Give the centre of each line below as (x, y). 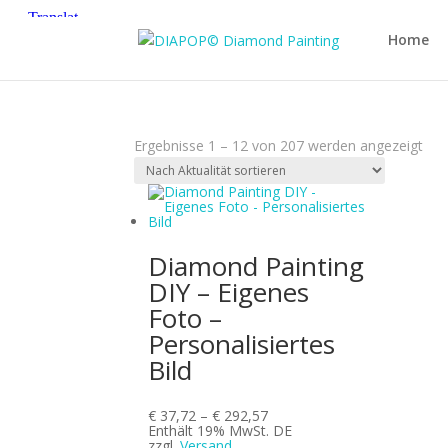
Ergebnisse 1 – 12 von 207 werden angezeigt (279, 145)
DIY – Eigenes (229, 291)
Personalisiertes (242, 343)
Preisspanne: (308, 414)
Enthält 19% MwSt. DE (220, 430)
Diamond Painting (256, 265)
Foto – (185, 317)
